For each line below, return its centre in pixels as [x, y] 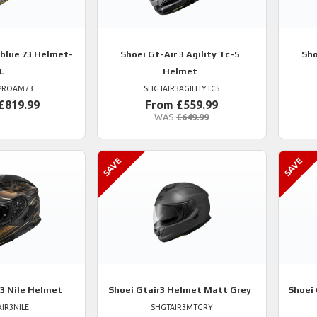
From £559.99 [182, 105]
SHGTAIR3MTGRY [181, 307]
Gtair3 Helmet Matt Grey [193, 290]
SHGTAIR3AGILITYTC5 [181, 88]
